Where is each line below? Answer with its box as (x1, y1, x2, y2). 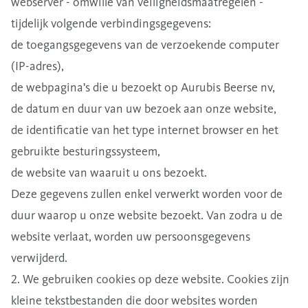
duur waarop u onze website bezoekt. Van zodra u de (11, 208, 283, 223)
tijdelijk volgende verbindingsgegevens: (11, 16, 211, 31)
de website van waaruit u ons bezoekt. (11, 165, 207, 180)
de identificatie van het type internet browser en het (11, 122, 278, 137)
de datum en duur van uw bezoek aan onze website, (11, 101, 276, 116)
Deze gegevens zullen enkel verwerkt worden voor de (11, 186, 283, 201)
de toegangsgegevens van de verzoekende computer (11, 37, 279, 52)
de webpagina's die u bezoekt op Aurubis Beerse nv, (11, 80, 275, 95)
